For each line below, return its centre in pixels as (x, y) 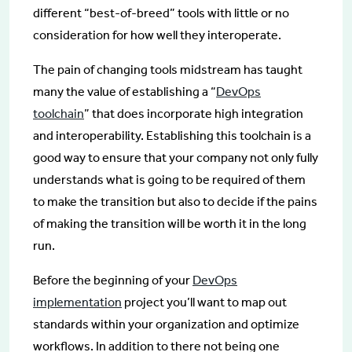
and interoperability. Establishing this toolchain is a (172, 135)
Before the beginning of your (113, 280)
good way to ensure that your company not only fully (176, 157)
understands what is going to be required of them (169, 179)
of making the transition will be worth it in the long (170, 223)
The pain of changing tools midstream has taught (168, 69)
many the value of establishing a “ (125, 91)
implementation (77, 302)
